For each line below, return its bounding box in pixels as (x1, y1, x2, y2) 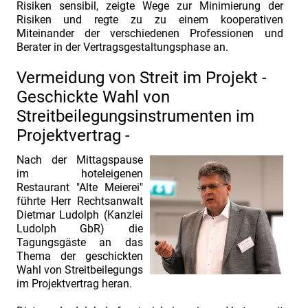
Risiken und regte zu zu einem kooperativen (16, 12, 283, 26)
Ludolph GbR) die (16, 221, 143, 235)
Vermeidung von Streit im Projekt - (16, 67, 267, 87)
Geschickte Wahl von (16, 87, 170, 107)
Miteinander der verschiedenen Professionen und (16, 26, 283, 40)
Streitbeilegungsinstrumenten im (16, 106, 254, 126)
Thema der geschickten (16, 249, 143, 263)
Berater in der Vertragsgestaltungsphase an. (16, 40, 231, 54)
